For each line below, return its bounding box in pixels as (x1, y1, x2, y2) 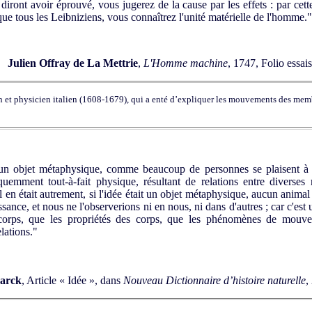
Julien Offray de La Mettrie (8, 57, 138, 69)
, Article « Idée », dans (22, 274, 123, 287)
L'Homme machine (143, 57, 228, 69)
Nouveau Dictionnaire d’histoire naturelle (123, 274, 306, 287)
